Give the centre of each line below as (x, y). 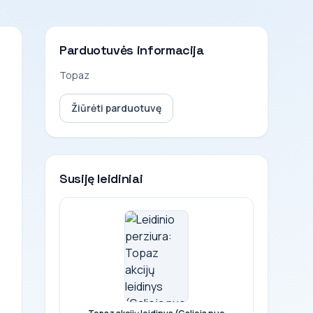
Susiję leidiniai (101, 179)
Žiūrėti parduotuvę (116, 108)
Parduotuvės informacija (132, 50)
